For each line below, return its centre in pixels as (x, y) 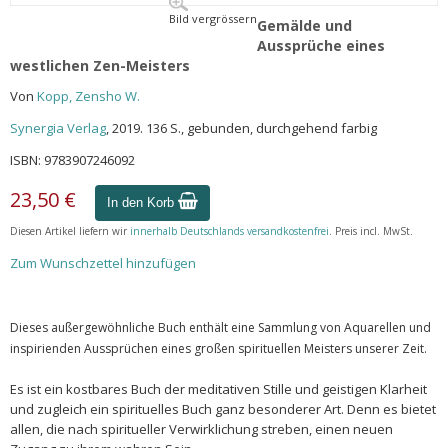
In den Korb (142, 202)
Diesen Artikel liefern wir (70, 231)
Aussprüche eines (321, 45)
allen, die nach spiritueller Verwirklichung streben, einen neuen (201, 429)
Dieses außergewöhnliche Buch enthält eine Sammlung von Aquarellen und (220, 327)
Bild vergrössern (213, 18)
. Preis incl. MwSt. (371, 231)
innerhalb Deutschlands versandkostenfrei (229, 231)
